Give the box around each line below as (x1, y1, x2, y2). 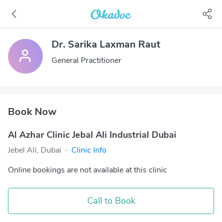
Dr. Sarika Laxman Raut (52, 38, 160, 51)
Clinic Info (71, 145, 107, 156)
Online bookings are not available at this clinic (8, 165, 167, 175)
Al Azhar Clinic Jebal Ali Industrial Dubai (8, 129, 176, 141)
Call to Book (87, 195, 135, 207)
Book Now (8, 105, 56, 118)
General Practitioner (52, 55, 121, 66)
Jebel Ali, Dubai (8, 145, 61, 156)
